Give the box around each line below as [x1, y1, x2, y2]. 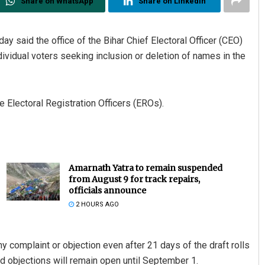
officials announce [68, 185, 146, 196]
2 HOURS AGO [73, 200, 119, 208]
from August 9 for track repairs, [68, 173, 200, 185]
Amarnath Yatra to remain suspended [68, 162, 222, 173]
